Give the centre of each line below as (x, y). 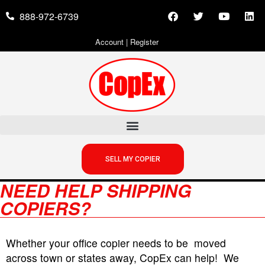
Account (109, 42)
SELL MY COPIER (132, 159)
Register (144, 42)
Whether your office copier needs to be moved (116, 243)
